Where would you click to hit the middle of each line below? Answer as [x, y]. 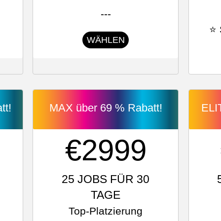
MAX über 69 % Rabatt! [106, 108]
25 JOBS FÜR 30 [106, 179]
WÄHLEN [106, 40]
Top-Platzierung [106, 211]
